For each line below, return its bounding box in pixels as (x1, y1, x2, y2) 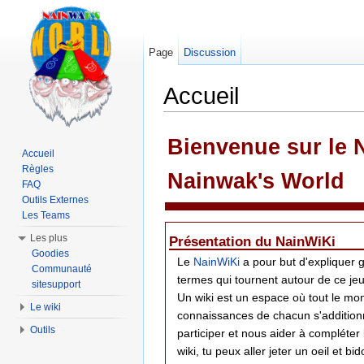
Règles (22, 163, 54, 175)
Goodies (32, 248, 69, 259)
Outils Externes (22, 194, 89, 206)
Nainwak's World (167, 169, 344, 194)
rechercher (265, 111, 321, 125)
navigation (206, 111, 258, 125)
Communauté (32, 263, 92, 275)
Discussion (184, 46, 236, 58)
